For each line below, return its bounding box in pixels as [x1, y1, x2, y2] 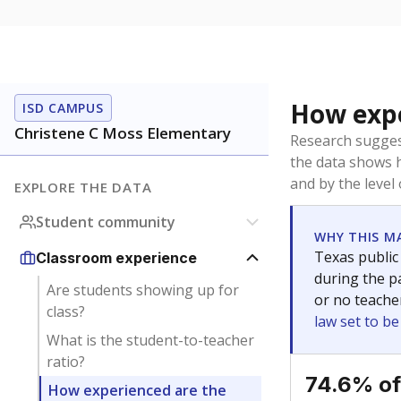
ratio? [46, 352, 85, 371]
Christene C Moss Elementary [14, 123, 231, 143]
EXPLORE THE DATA [14, 178, 152, 196]
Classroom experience [36, 249, 197, 267]
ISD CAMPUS [22, 99, 104, 116]
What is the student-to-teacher [46, 330, 254, 350]
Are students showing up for [46, 280, 239, 300]
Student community [36, 212, 175, 232]
